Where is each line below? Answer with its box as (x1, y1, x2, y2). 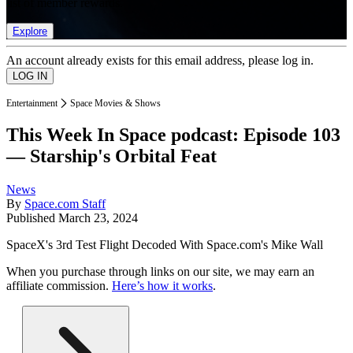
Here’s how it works (112, 279, 213, 293)
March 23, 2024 (58, 211, 138, 225)
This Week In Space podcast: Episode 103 (6, 124, 340, 146)
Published (6, 211, 58, 225)
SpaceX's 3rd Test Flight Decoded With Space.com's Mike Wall (6, 238, 323, 252)
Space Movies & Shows (70, 97, 161, 109)
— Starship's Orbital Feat (6, 146, 217, 167)
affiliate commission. (6, 279, 112, 293)
